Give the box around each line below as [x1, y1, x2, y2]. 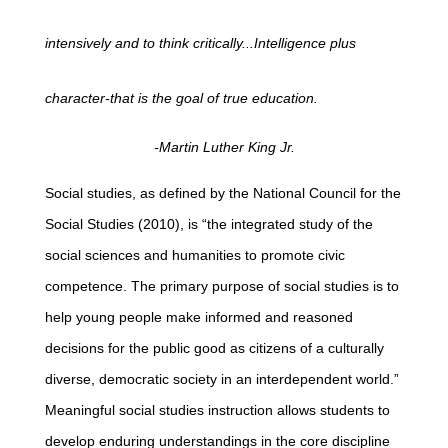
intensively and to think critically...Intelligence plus [45, 35, 356, 51]
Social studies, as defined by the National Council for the [45, 185, 401, 201]
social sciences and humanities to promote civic [45, 247, 345, 263]
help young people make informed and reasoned [45, 309, 353, 325]
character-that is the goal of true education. [45, 90, 318, 106]
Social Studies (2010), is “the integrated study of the [45, 216, 373, 232]
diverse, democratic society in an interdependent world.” [45, 371, 399, 387]
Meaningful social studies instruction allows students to [45, 402, 390, 418]
